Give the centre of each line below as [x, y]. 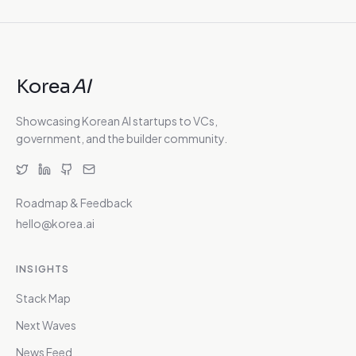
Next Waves [46, 325]
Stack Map [43, 298]
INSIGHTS [43, 269]
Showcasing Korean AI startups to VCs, [117, 121]
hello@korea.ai [55, 223]
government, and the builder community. [122, 138]
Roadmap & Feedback [74, 203]
